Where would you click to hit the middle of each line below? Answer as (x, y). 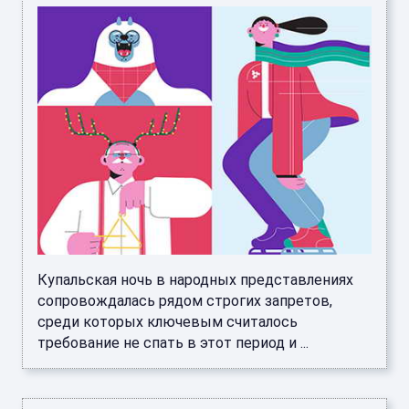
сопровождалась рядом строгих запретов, (185, 301)
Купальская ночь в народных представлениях (195, 280)
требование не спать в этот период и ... (173, 343)
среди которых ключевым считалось (168, 322)
